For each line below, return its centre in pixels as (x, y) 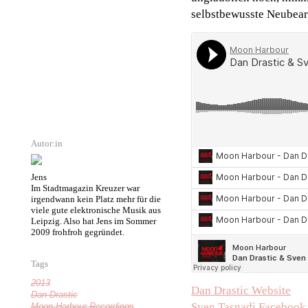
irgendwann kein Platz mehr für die (96, 199)
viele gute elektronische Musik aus (96, 210)
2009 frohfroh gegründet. (77, 232)
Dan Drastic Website (241, 291)
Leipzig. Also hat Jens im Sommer (93, 221)
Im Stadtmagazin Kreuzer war (85, 188)
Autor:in (46, 144)
